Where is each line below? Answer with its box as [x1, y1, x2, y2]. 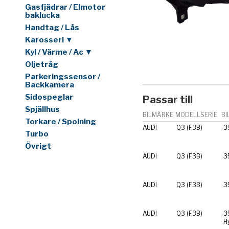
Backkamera [25, 80, 74, 90]
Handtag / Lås [25, 23, 79, 33]
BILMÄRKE [143, 110, 174, 119]
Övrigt [25, 142, 51, 151]
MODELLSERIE [175, 110, 218, 119]
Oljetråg [25, 60, 58, 70]
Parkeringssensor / [25, 72, 100, 82]
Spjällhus [25, 105, 60, 114]
